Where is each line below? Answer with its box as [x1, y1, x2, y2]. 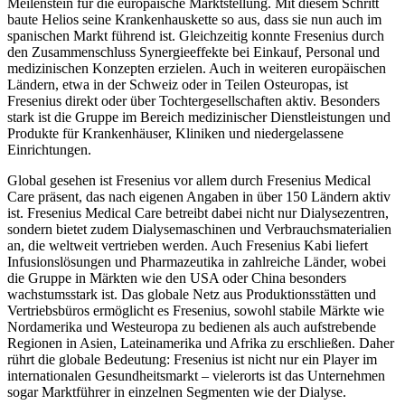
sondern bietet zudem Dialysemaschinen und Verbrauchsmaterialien [7, 221, 391, 237]
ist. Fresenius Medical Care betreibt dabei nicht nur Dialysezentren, [7, 204, 389, 221]
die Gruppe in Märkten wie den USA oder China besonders [7, 269, 346, 286]
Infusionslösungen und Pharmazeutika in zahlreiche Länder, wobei [7, 253, 386, 269]
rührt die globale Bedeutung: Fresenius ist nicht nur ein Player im [7, 351, 377, 367]
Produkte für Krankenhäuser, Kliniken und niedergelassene [7, 125, 344, 141]
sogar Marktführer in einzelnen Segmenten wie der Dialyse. [7, 383, 346, 400]
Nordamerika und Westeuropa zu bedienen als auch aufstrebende [7, 318, 376, 334]
